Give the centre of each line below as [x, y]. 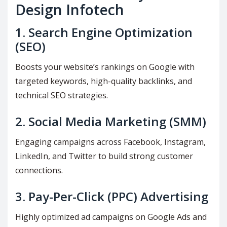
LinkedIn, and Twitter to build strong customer [104, 156]
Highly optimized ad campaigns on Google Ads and [111, 217]
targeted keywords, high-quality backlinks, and [104, 81]
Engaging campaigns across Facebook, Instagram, [110, 142]
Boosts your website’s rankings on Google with [105, 67]
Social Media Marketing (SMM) [117, 122]
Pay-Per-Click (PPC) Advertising [118, 197]
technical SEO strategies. [62, 96]
